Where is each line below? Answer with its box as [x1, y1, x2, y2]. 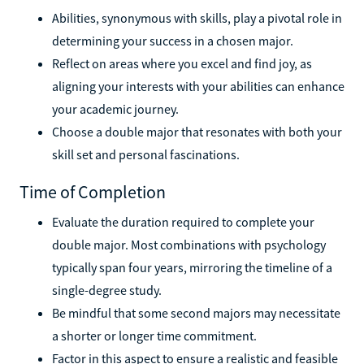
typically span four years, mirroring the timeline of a [52, 258, 332, 275]
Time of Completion [19, 180, 166, 203]
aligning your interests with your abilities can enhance [52, 77, 344, 94]
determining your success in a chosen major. [52, 32, 293, 49]
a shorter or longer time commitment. [52, 327, 257, 344]
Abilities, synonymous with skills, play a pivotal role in [52, 9, 342, 26]
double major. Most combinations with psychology [52, 236, 326, 253]
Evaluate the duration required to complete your [52, 213, 314, 230]
